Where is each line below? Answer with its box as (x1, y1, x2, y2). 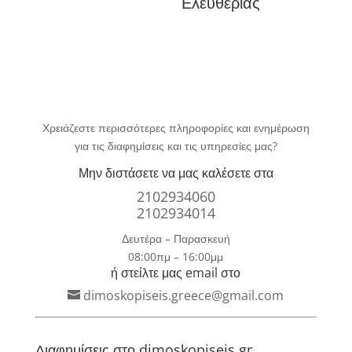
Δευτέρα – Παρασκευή (121, 230, 230, 246)
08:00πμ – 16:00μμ (128, 248, 224, 264)
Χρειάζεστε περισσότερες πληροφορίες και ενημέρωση (42, 119, 310, 135)
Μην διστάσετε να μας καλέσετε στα (78, 163, 273, 181)
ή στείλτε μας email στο (111, 263, 241, 281)
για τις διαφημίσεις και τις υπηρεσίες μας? (74, 137, 277, 153)
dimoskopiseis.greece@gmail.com (83, 286, 284, 304)
